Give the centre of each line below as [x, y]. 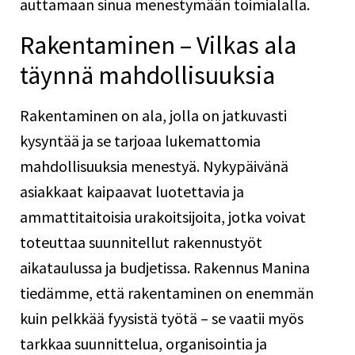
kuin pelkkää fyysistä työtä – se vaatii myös [162, 318]
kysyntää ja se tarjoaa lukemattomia [140, 141]
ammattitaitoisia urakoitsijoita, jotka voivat [163, 217]
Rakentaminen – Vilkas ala [158, 45]
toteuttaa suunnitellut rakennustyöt [141, 242]
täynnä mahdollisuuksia [147, 75]
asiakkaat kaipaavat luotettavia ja [132, 191]
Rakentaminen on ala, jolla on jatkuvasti [153, 115]
